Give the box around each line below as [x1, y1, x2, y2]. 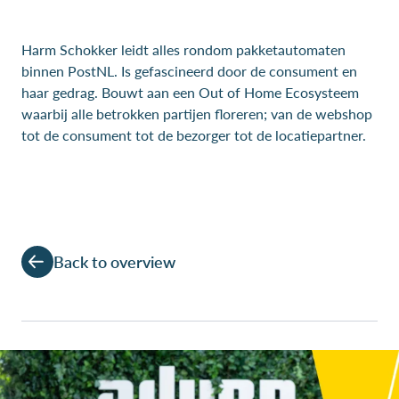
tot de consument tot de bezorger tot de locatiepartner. [21, 125, 366, 145]
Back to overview [53, 250, 175, 273]
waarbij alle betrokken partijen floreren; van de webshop [21, 103, 372, 124]
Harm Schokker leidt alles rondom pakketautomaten [21, 39, 346, 60]
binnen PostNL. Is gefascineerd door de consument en [21, 61, 357, 81]
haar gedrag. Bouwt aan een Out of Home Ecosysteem [21, 82, 359, 102]
